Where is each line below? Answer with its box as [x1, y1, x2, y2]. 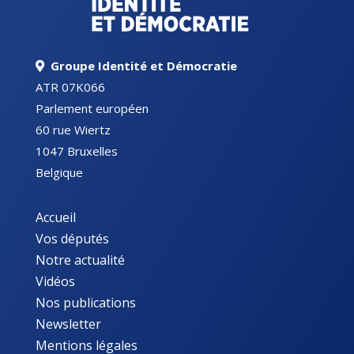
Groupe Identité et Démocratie [50, 57, 237, 73]
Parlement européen [35, 100, 149, 116]
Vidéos [35, 272, 75, 290]
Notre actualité [35, 250, 125, 269]
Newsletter [35, 314, 101, 333]
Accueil [35, 208, 76, 226]
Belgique [35, 164, 83, 180]
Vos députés [35, 229, 109, 247]
